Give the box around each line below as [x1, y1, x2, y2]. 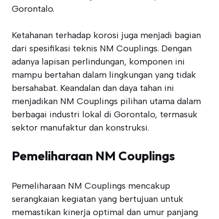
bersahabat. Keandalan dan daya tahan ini [12, 83, 174, 93]
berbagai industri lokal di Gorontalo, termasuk [12, 109, 197, 120]
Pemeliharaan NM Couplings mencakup [12, 180, 170, 191]
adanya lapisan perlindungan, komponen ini [12, 56, 185, 67]
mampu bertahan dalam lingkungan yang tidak [12, 69, 196, 80]
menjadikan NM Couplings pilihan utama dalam [12, 96, 201, 107]
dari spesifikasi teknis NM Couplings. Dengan [12, 43, 192, 54]
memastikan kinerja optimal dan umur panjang [12, 207, 198, 218]
